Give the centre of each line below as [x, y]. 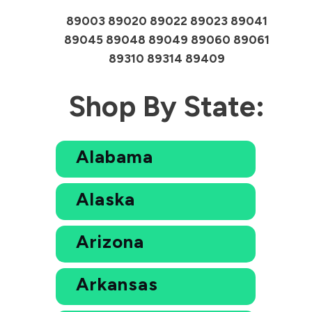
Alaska [105, 199]
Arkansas [117, 284]
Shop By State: [167, 106]
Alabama [114, 156]
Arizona [110, 241]
